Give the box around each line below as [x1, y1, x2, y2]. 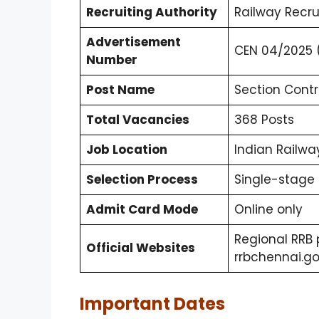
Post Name [86, 80, 155, 98]
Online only [234, 200, 303, 218]
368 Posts [234, 110, 294, 128]
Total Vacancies [86, 110, 189, 128]
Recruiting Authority [86, 3, 217, 21]
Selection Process [86, 170, 198, 188]
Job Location [86, 140, 167, 158]
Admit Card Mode [86, 200, 198, 218]
